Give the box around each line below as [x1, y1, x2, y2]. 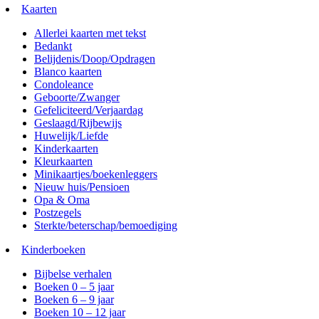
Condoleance [34, 78, 93, 90]
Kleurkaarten [34, 155, 93, 167]
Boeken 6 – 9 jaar [34, 293, 114, 305]
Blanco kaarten [34, 65, 102, 78]
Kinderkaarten [34, 142, 98, 155]
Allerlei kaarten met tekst [34, 26, 146, 39]
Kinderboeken [21, 243, 85, 256]
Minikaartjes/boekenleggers [34, 167, 157, 180]
